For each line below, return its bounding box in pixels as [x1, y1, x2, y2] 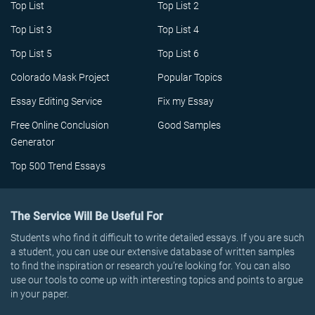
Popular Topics [157, 72, 222, 83]
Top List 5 [11, 48, 52, 59]
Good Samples [157, 120, 221, 131]
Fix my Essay [157, 96, 214, 107]
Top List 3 [11, 24, 52, 35]
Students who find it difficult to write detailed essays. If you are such [11, 232, 304, 243]
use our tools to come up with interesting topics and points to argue [11, 274, 303, 285]
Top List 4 [157, 24, 199, 35]
